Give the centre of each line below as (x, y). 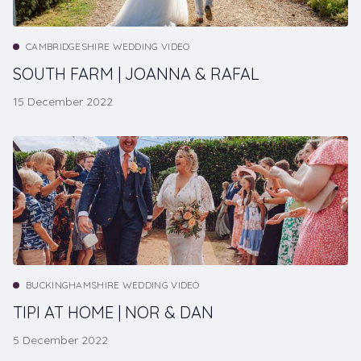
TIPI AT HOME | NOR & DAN (113, 313)
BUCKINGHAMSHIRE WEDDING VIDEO (113, 285)
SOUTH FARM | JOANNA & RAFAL (136, 74)
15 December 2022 (63, 102)
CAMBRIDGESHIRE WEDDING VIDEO (108, 47)
